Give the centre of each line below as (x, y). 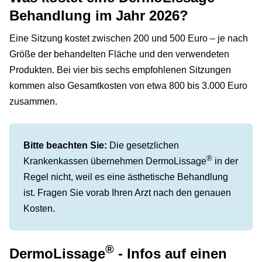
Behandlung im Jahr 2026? (99, 15)
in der (225, 161)
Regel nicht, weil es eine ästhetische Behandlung (126, 177)
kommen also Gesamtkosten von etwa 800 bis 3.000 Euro (128, 85)
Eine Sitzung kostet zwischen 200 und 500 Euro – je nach (129, 38)
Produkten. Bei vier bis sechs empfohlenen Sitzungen (120, 70)
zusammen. (33, 101)
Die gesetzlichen (143, 145)
